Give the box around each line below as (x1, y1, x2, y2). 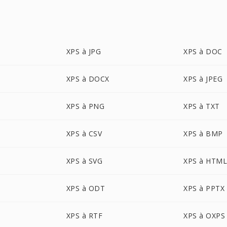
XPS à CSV (66, 129, 102, 138)
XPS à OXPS (183, 211, 225, 220)
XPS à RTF (66, 211, 103, 220)
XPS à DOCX (66, 74, 109, 84)
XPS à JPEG (183, 74, 223, 84)
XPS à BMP (183, 129, 223, 138)
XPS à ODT (66, 183, 105, 193)
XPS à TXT (183, 101, 220, 111)
